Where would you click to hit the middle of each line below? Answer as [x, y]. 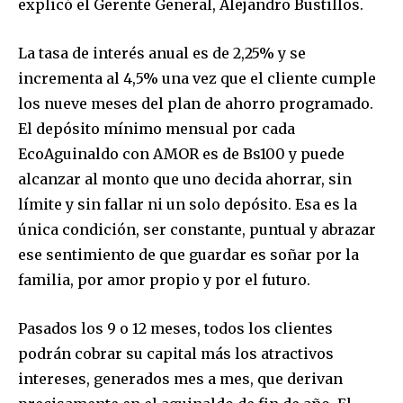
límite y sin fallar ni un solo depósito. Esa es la [188, 204]
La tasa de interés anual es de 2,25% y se [162, 53]
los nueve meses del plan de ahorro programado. [196, 103]
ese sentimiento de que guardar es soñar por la [188, 254]
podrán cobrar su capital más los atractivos [176, 353]
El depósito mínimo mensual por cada [157, 128]
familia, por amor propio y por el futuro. [164, 279]
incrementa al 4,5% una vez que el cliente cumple [197, 78]
